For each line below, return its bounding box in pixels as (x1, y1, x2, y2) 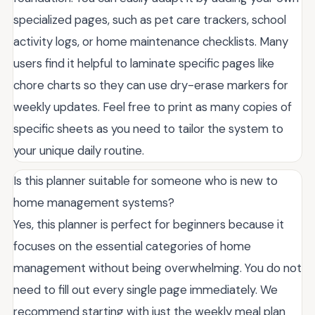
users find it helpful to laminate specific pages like (13, 55, 274, 71)
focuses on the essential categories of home (13, 238, 251, 254)
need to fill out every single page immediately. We (13, 281, 278, 297)
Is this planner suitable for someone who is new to (13, 172, 278, 188)
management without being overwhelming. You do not (13, 259, 302, 276)
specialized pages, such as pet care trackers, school (13, 11, 286, 27)
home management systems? (13, 194, 174, 210)
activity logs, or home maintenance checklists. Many (13, 33, 288, 49)
